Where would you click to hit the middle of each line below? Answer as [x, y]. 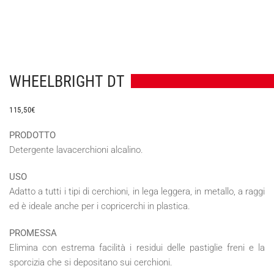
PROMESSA [33, 233]
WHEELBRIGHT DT [67, 81]
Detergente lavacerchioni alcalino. [76, 150]
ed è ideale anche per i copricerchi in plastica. [100, 206]
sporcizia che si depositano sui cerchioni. [91, 262]
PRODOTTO [32, 135]
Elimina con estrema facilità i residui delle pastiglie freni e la [137, 247]
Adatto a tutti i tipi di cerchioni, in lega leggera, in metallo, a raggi [137, 191]
